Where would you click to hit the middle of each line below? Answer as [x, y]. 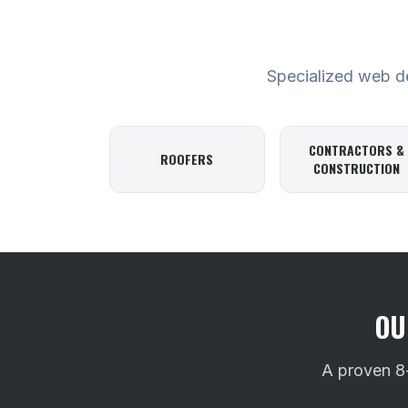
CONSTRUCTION [357, 168]
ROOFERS [187, 159]
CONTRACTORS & [357, 150]
